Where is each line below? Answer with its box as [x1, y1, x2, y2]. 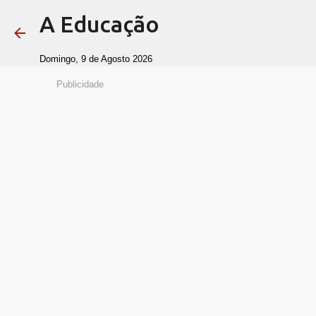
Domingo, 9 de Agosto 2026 [39, 54, 152, 64]
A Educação [39, 11, 159, 37]
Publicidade [56, 79, 104, 90]
